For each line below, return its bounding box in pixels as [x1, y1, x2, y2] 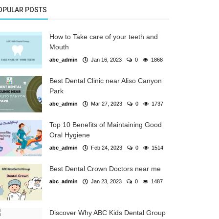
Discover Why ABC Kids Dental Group [49, 208, 166, 217]
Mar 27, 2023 [88, 100, 122, 107]
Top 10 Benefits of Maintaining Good [49, 120, 162, 129]
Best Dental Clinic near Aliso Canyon [49, 76, 162, 85]
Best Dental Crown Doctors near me [49, 164, 161, 173]
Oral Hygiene [49, 131, 90, 139]
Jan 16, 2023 [88, 56, 122, 63]
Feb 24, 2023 [88, 144, 122, 151]
